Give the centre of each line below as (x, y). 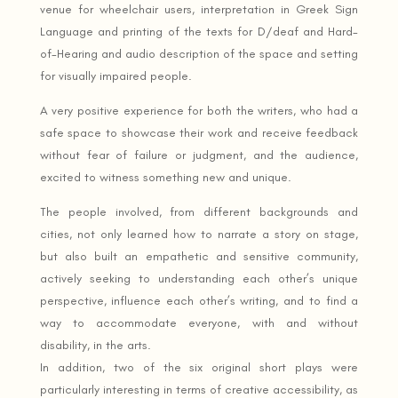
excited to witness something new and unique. (165, 177)
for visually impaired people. (115, 76)
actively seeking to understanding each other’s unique (199, 278)
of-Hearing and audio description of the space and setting (199, 53)
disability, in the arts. (95, 345)
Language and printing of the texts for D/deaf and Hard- (199, 31)
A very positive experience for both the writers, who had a (199, 110)
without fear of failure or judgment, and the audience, (199, 155)
